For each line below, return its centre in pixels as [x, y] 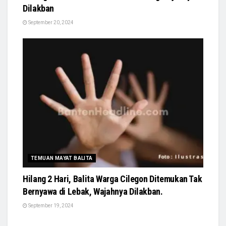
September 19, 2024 [50, 206]
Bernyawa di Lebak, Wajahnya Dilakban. [93, 192]
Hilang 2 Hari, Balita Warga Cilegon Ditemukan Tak [112, 179]
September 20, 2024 [50, 23]
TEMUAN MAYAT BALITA [62, 158]
